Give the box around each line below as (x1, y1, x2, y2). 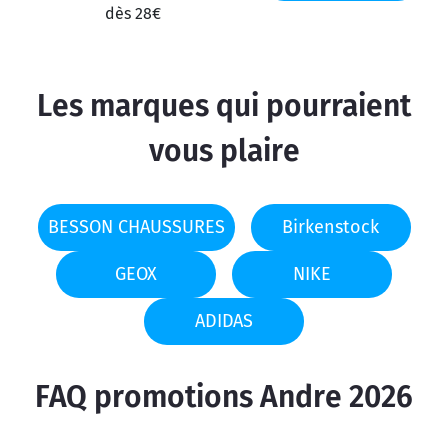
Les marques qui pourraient (37, 88, 411, 125)
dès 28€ (105, 4, 161, 24)
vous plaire (148, 133, 300, 170)
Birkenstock (282, 216, 379, 239)
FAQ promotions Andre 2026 (35, 379, 413, 416)
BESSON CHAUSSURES (47, 216, 225, 239)
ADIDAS (195, 310, 253, 333)
